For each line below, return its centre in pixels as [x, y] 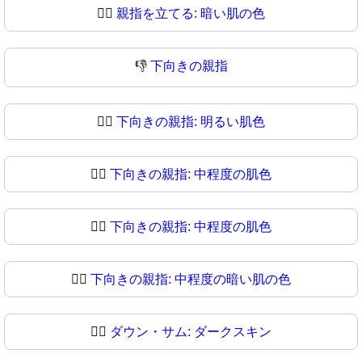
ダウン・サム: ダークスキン [191, 332]
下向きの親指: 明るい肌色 [191, 122]
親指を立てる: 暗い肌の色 [191, 14]
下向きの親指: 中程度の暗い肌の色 [191, 280]
